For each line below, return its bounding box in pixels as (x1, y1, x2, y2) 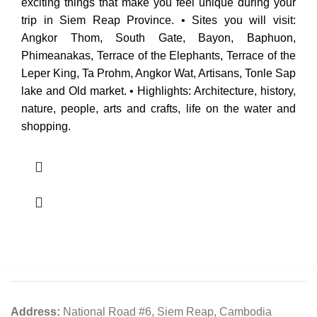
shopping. (21, 120, 71, 133)
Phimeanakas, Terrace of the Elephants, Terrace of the (21, 50, 296, 62)
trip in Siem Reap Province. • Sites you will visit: (21, 14, 296, 27)
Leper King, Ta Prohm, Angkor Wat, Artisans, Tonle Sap (21, 67, 296, 80)
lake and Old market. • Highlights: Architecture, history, (21, 85, 296, 98)
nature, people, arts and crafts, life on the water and (21, 103, 296, 115)
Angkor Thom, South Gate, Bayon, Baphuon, (21, 32, 296, 45)
